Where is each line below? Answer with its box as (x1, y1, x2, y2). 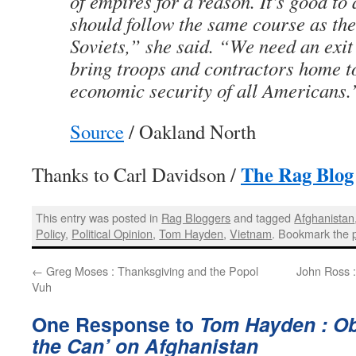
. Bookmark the (272, 225, 353, 242)
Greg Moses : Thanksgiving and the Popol (43, 261, 258, 279)
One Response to (32, 309, 199, 339)
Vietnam (230, 225, 273, 242)
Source (70, 118, 124, 145)
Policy (36, 225, 66, 242)
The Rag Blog (241, 160, 354, 188)
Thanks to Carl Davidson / (32, 161, 241, 188)
